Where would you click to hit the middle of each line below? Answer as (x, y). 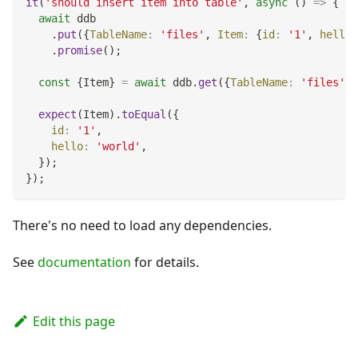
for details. (165, 263)
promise (80, 51)
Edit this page (74, 322)
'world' (118, 147)
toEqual (144, 115)
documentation (84, 263)
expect (58, 115)
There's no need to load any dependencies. (142, 226)
